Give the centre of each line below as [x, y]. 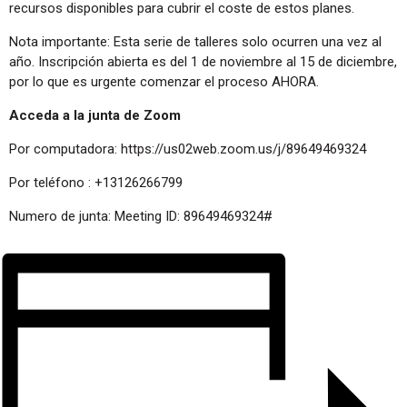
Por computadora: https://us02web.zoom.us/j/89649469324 [188, 149]
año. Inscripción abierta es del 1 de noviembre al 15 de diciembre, [203, 62]
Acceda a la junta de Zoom [95, 116]
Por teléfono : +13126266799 [96, 183]
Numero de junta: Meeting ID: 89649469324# [141, 217]
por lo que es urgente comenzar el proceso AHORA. [164, 82]
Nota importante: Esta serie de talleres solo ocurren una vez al [195, 42]
